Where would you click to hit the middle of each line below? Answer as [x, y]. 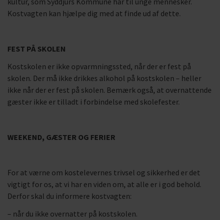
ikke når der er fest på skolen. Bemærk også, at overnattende [110, 90]
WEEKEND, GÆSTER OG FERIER [61, 137]
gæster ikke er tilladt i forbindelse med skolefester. [94, 102]
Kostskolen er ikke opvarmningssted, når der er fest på [99, 66]
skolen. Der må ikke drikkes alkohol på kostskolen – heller [104, 78]
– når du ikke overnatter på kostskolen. [72, 214]
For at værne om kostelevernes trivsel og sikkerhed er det [104, 172]
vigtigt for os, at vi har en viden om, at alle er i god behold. [104, 184]
